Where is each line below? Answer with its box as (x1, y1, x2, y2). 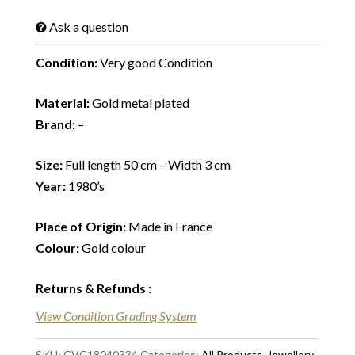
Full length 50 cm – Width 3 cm (62, 157, 231, 172)
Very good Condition (97, 55, 212, 70)
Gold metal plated (91, 95, 189, 110)
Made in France (125, 219, 212, 234)
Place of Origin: (35, 219, 126, 234)
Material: (35, 95, 92, 110)
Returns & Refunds (35, 281, 148, 296)
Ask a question (48, 19, 128, 34)
